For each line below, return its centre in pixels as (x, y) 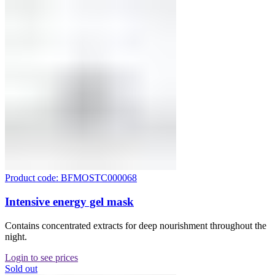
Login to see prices (41, 257)
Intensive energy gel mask (69, 202)
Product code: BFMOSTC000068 (71, 178)
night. (16, 236)
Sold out (21, 268)
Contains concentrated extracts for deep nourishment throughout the (136, 225)
